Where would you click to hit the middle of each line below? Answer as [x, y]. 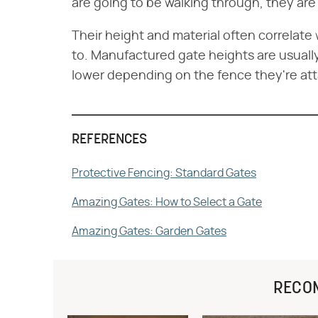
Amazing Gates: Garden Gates [149, 231]
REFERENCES [109, 139]
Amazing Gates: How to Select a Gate [167, 202]
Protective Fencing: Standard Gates [164, 173]
